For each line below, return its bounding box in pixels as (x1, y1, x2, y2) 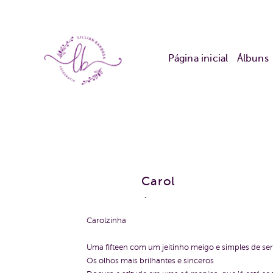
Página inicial (168, 53, 229, 65)
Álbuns (236, 53, 269, 65)
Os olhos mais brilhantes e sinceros (87, 256, 214, 265)
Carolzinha (87, 216, 126, 225)
